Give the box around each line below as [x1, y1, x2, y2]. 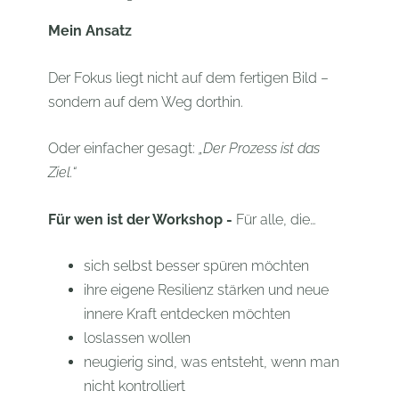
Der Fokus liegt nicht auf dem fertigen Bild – [47, 69, 329, 86]
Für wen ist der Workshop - [47, 210, 236, 228]
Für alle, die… [235, 210, 316, 228]
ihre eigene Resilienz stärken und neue [83, 281, 329, 299]
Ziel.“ [47, 164, 77, 182]
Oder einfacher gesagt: [47, 140, 199, 158]
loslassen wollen [83, 330, 191, 347]
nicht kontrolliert [83, 378, 185, 395]
